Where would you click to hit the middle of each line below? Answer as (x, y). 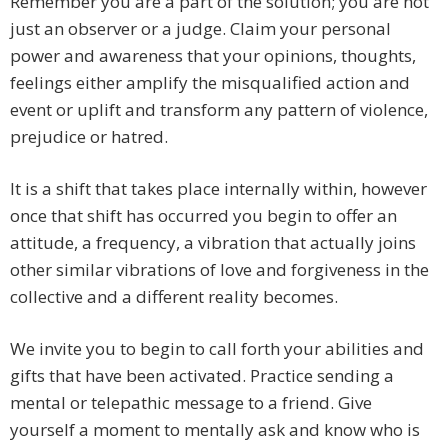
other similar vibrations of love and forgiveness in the (219, 270)
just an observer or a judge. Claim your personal (200, 29)
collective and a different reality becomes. (174, 297)
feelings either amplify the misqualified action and (210, 83)
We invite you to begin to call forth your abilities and (217, 349)
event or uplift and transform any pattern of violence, (219, 110)
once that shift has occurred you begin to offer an (203, 216)
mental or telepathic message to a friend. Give (191, 403)
